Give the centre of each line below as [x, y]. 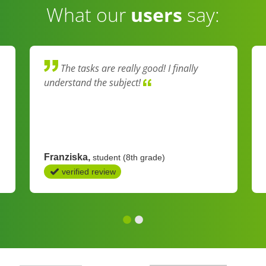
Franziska [67, 157]
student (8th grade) [129, 157]
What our [88, 15]
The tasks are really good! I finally [129, 68]
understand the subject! [94, 83]
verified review [89, 172]
